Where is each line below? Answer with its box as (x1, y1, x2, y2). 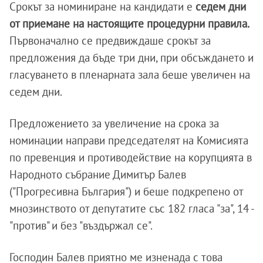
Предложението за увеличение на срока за (9, 116, 219, 130)
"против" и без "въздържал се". (9, 218, 155, 232)
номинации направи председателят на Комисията (9, 133, 248, 147)
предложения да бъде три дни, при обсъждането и (9, 50, 254, 65)
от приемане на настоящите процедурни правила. (9, 16, 249, 31)
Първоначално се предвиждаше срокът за (9, 33, 211, 48)
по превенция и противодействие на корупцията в (9, 150, 252, 164)
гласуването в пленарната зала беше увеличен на (9, 67, 250, 82)
